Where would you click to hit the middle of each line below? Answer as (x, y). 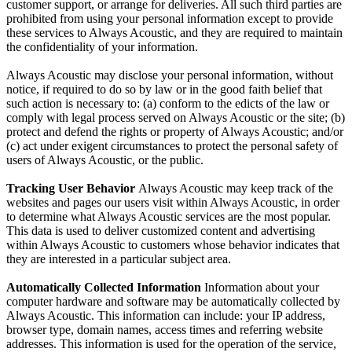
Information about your (262, 288)
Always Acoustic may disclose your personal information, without (170, 75)
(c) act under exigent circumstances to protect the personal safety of (172, 146)
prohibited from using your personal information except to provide (170, 19)
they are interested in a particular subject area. (119, 259)
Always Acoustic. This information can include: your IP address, (166, 316)
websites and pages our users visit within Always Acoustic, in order (173, 203)
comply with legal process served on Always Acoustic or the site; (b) (176, 118)
